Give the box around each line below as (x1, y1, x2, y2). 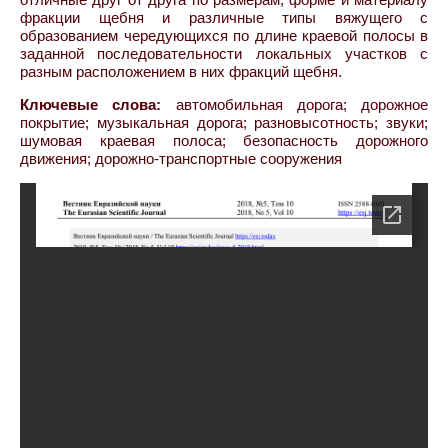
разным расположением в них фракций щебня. (20, 63, 342, 80)
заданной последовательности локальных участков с (20, 45, 428, 62)
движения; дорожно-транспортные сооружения (20, 150, 342, 167)
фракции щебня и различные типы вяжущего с (20, 9, 428, 26)
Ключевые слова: (20, 96, 162, 113)
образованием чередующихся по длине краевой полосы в (20, 27, 428, 44)
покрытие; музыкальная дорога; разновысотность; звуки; (20, 114, 428, 131)
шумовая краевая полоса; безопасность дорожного (20, 132, 428, 149)
